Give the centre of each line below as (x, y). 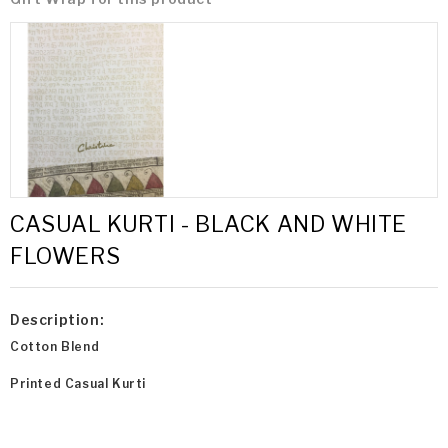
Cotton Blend (55, 347)
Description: (57, 320)
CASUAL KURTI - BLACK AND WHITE (209, 224)
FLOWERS (65, 256)
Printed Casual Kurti (78, 384)
